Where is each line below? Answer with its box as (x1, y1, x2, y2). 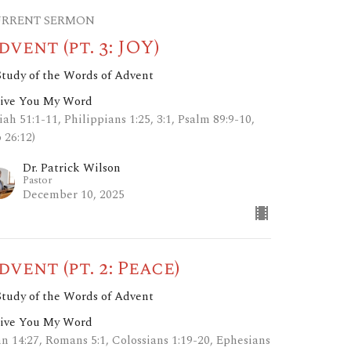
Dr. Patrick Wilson (23, 159, 121, 178)
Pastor (23, 172, 53, 189)
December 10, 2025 (23, 186, 125, 204)
